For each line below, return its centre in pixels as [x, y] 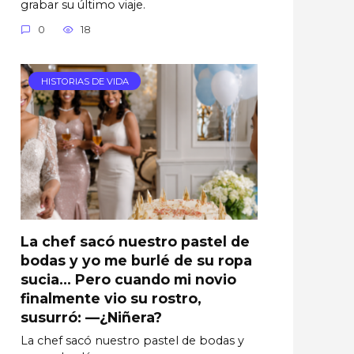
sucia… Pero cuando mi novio [128, 279]
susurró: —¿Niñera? [91, 317]
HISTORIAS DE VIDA [85, 81]
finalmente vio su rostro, [111, 298]
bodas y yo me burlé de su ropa [136, 260]
